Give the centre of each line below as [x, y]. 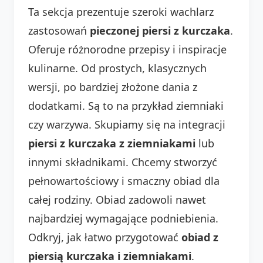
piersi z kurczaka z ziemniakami [112, 143]
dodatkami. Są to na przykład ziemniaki [126, 105]
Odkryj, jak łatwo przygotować [105, 237]
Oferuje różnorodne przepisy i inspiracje [127, 49]
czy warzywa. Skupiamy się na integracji [127, 124]
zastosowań [59, 30]
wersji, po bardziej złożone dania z [113, 87]
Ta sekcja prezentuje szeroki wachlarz [121, 11]
